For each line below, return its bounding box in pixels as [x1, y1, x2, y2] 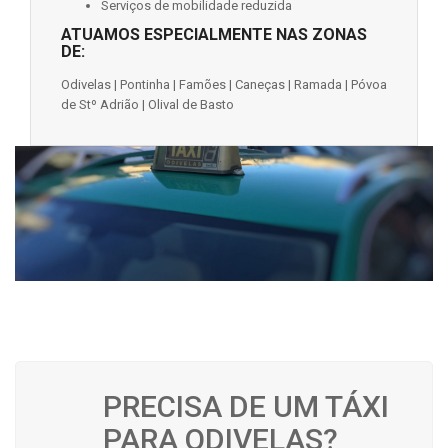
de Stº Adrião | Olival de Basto [61, 97, 234, 112]
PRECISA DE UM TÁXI [103, 389, 389, 424]
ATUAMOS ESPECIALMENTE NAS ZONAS [61, 25, 367, 44]
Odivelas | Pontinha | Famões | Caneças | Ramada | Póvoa [61, 77, 387, 92]
